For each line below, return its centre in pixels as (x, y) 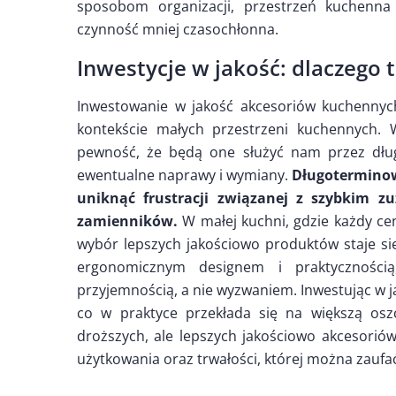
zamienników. (127, 221)
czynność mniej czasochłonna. (178, 30)
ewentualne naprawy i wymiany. (185, 175)
